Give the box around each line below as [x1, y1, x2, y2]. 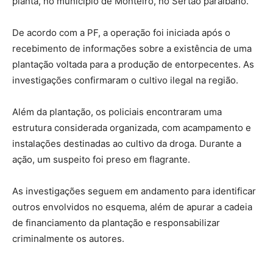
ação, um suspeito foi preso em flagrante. [12, 153, 190, 165]
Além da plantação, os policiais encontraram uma [12, 105, 222, 118]
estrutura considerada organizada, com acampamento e [12, 121, 251, 133]
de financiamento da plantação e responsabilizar [12, 216, 220, 229]
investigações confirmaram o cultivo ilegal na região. [12, 74, 238, 86]
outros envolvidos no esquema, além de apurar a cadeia [12, 200, 252, 213]
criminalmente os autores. [12, 232, 124, 244]
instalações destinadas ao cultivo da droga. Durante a [12, 137, 241, 149]
